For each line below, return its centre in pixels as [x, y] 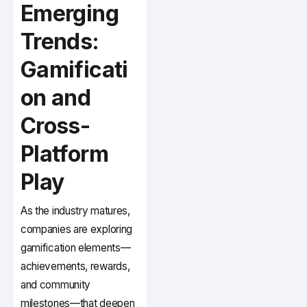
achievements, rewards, [75, 267]
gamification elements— [76, 248]
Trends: [60, 42]
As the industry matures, [75, 211]
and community [56, 285]
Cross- [56, 126]
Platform [64, 154]
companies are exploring [77, 230]
